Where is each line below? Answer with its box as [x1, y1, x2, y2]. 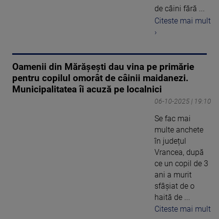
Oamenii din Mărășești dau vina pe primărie [12, 61, 194, 72]
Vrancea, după [154, 147, 204, 157]
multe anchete [154, 125, 203, 134]
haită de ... [154, 192, 190, 202]
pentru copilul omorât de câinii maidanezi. [12, 72, 189, 84]
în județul [154, 136, 186, 146]
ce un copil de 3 [154, 158, 208, 168]
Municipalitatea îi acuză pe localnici [12, 84, 162, 95]
